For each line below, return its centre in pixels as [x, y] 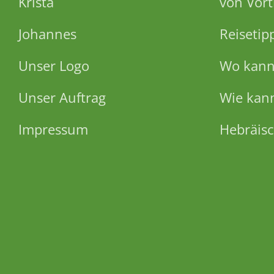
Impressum [53, 129]
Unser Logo [54, 65]
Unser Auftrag [62, 98]
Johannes [47, 33]
